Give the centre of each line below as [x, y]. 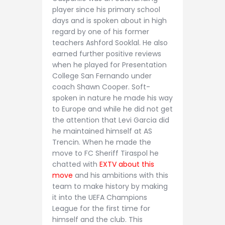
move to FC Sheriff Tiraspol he [105, 153]
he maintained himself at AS [102, 131]
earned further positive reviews [107, 53]
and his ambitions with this [122, 175]
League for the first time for [101, 208]
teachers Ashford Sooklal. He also [110, 42]
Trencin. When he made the [102, 142]
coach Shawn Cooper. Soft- [101, 87]
